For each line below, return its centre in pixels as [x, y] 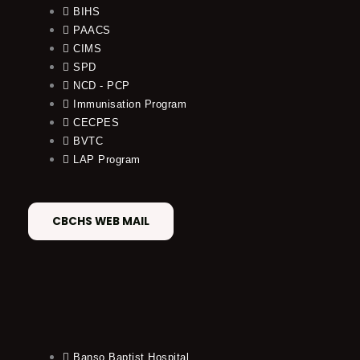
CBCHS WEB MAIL [100, 221]
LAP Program [107, 159]
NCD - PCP [102, 85]
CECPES [96, 122]
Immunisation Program [130, 104]
